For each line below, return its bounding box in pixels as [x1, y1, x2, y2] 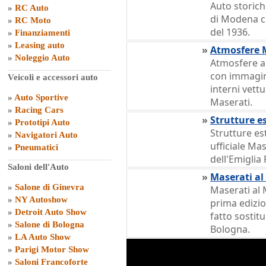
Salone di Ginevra [15, 182, 84, 192]
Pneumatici [15, 142, 58, 152]
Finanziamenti [15, 28, 70, 37]
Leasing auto [15, 40, 65, 50]
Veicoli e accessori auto [8, 72, 98, 82]
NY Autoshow [15, 195, 68, 204]
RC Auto [15, 3, 49, 12]
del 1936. [210, 26, 250, 39]
